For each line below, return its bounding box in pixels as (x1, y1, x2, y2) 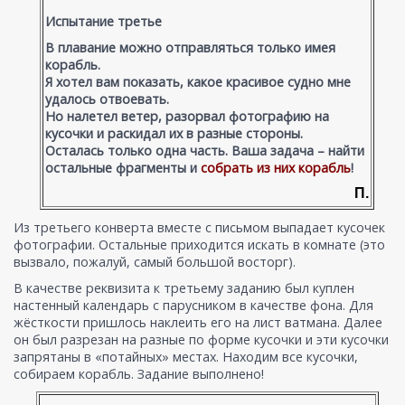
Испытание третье (45, 13, 162, 31)
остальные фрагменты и (45, 159, 201, 177)
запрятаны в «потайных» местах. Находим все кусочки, (14, 348, 358, 366)
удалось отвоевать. (45, 90, 169, 108)
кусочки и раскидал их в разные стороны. (45, 125, 303, 143)
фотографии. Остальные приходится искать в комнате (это (14, 236, 385, 254)
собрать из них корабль (201, 159, 351, 177)
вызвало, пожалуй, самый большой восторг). (14, 253, 296, 271)
